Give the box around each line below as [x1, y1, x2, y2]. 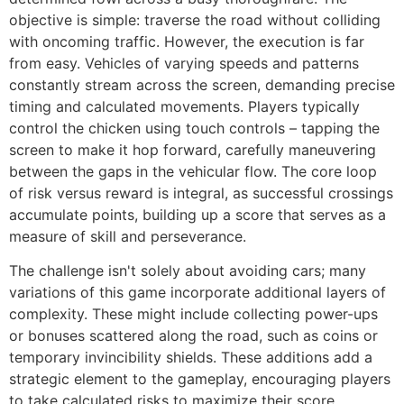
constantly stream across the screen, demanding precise [9, 75, 395, 94]
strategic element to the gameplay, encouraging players [9, 370, 390, 389]
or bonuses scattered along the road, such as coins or [9, 326, 378, 345]
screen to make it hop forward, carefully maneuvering [9, 140, 376, 159]
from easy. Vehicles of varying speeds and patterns [9, 53, 359, 72]
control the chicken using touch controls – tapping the [9, 118, 380, 137]
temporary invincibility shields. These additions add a [9, 348, 372, 367]
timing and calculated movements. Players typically [9, 96, 360, 115]
